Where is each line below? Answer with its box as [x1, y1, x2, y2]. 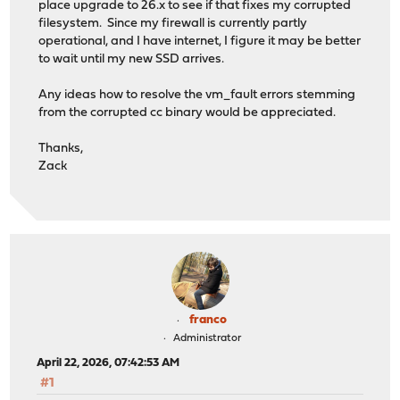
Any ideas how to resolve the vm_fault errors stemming [38, 88, 356, 103]
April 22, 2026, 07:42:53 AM [37, 357, 180, 370]
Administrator [172, 333, 241, 345]
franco [189, 313, 227, 328]
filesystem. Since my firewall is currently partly [38, 17, 308, 31]
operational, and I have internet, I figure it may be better [38, 35, 362, 49]
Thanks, [38, 142, 84, 156]
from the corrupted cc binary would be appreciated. [38, 106, 337, 121]
